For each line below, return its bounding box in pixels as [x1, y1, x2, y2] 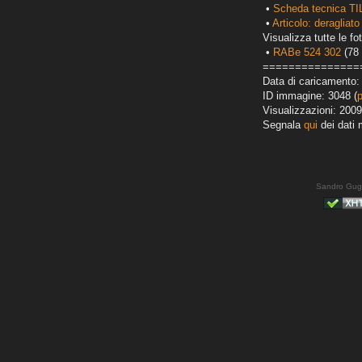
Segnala [263, 119, 304, 132]
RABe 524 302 [273, 46, 341, 59]
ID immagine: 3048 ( [263, 90, 357, 103]
